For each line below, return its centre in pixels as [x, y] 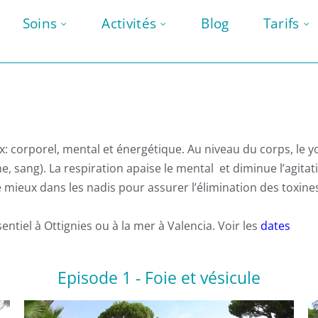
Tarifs [281, 23]
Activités [129, 23]
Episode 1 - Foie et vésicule [159, 278]
